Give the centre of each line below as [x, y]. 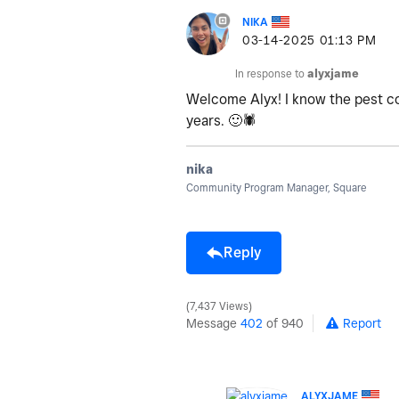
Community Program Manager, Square [277, 187]
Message [213, 323]
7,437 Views [219, 306]
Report [362, 323]
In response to [271, 73]
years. [207, 120]
